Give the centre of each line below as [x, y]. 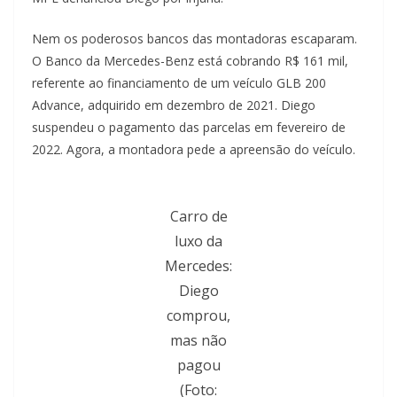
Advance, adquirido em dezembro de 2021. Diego [174, 105]
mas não [198, 341]
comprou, [198, 316]
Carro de [198, 217]
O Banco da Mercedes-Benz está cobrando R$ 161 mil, [190, 61]
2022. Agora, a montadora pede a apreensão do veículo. [194, 150]
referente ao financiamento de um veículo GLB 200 [179, 83]
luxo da [198, 241]
